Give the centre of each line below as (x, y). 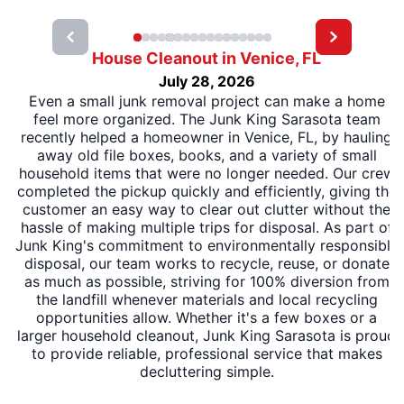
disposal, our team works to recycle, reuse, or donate (207, 263)
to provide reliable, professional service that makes (207, 353)
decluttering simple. (207, 371)
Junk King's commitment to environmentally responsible (207, 245)
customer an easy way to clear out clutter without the (207, 209)
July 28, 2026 (207, 81)
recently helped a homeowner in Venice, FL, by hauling (207, 137)
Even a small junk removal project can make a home (207, 101)
